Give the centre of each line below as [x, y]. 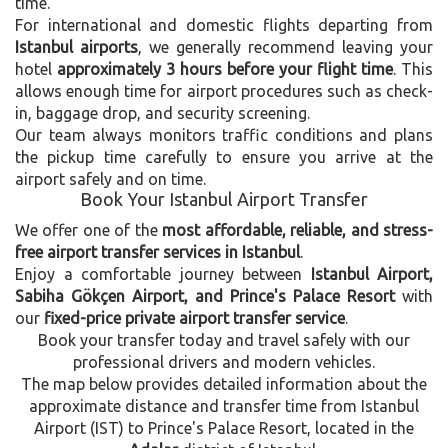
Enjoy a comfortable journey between [163, 273]
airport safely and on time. [110, 178]
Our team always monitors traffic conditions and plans [224, 134]
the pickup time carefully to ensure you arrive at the [224, 156]
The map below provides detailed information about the [224, 383]
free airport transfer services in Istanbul [157, 251]
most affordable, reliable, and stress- [298, 229]
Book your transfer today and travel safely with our [224, 339]
